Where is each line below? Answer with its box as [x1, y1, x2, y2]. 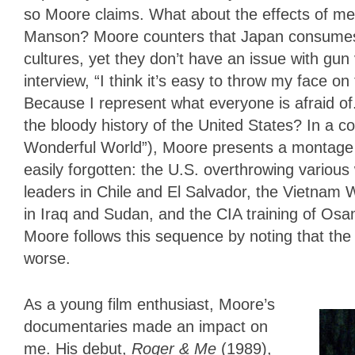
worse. [24, 249, 71, 267]
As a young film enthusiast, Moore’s [24, 295, 275, 313]
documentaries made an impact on [24, 317, 268, 335]
